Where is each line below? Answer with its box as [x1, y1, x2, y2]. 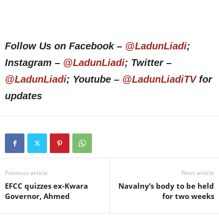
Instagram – [5, 57, 63, 68]
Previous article [5, 169, 48, 177]
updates [5, 90, 42, 102]
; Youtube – [66, 74, 122, 85]
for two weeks [162, 191, 214, 201]
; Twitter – [125, 57, 172, 68]
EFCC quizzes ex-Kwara [5, 181, 88, 191]
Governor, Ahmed [5, 191, 70, 201]
